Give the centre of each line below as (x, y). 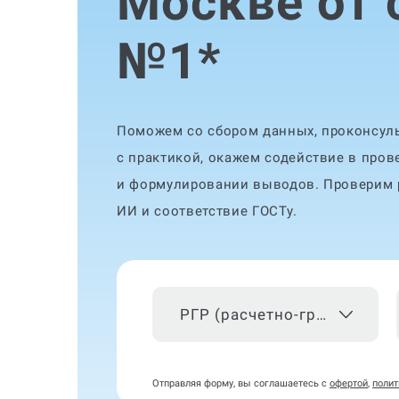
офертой (349, 383)
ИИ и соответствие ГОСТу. (207, 211)
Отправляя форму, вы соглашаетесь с (241, 383)
